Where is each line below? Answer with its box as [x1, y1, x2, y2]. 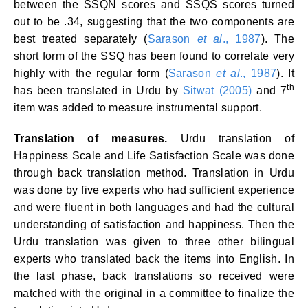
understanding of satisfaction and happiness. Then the [14, 219, 294, 230]
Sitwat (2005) [182, 85, 252, 96]
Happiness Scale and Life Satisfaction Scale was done [14, 150, 294, 162]
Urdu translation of [180, 133, 295, 144]
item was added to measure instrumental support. [14, 102, 263, 113]
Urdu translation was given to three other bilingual [14, 236, 294, 247]
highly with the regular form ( [14, 67, 168, 79]
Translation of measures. [14, 133, 181, 144]
